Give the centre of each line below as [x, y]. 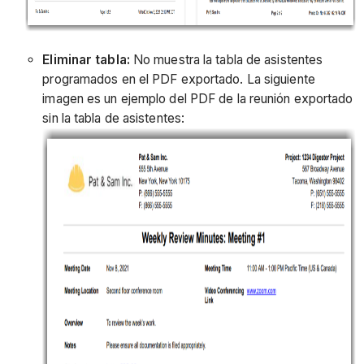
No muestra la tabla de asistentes [226, 59]
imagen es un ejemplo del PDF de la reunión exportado [198, 98]
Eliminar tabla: [86, 59]
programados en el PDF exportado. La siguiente [179, 79]
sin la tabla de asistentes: [114, 118]
